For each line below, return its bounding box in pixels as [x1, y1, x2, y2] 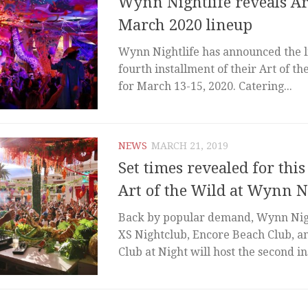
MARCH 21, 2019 [151, 140, 228, 152]
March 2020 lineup [118, 16, 252, 34]
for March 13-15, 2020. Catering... [118, 80, 292, 93]
